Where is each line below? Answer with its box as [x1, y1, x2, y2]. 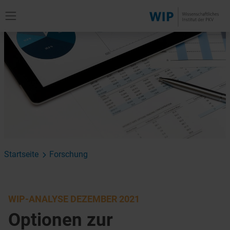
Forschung [49, 149, 88, 159]
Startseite [4, 149, 39, 159]
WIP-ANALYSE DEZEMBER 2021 [8, 194, 140, 205]
